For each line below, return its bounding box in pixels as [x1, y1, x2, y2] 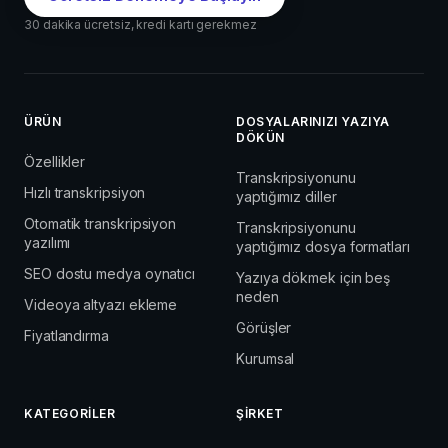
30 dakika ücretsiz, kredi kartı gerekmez [24, 16, 257, 32]
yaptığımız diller [236, 187, 337, 205]
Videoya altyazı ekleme [24, 295, 178, 313]
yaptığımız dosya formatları [236, 237, 410, 255]
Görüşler [236, 318, 292, 336]
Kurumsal [236, 349, 295, 367]
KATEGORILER [24, 405, 116, 421]
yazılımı [24, 233, 71, 251]
